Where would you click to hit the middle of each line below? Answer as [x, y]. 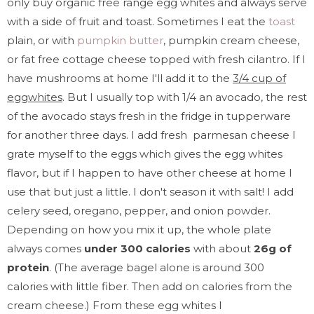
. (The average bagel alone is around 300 [157, 267]
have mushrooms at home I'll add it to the [120, 78]
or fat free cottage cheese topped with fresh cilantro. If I [156, 59]
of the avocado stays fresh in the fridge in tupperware [149, 116]
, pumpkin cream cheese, [231, 40]
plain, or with [42, 40]
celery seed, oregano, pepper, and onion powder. [139, 210]
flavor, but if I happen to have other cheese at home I [150, 172]
